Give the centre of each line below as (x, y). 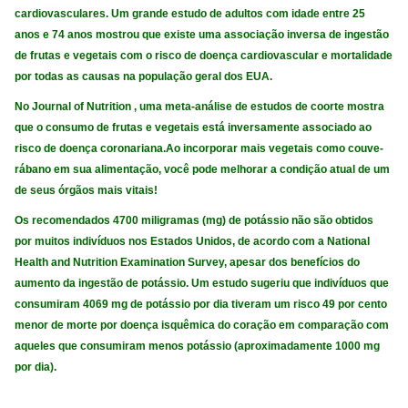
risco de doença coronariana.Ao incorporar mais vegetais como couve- (199, 149)
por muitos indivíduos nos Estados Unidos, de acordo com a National (193, 241)
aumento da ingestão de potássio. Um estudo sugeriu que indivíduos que (202, 283)
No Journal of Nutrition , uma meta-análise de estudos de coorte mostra (200, 107)
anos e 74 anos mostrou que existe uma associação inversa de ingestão (202, 35)
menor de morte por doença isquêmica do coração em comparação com (202, 325)
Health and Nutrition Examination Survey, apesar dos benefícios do (188, 262)
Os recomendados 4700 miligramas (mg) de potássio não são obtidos (194, 220)
